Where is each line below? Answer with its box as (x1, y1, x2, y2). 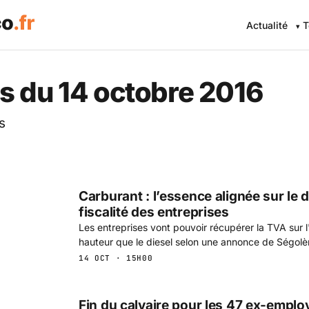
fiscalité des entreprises (79, 203, 229, 220)
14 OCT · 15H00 (79, 252, 153, 263)
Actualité (246, 19, 288, 31)
